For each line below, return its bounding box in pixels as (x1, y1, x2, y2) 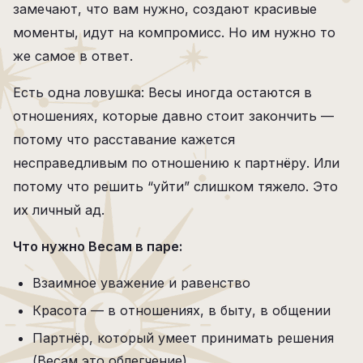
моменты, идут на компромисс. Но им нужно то (13, 24, 335, 41)
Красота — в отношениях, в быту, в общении (32, 302, 331, 318)
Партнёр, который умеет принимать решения (32, 330, 334, 346)
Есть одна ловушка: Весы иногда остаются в (13, 84, 312, 100)
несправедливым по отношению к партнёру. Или (13, 155, 340, 171)
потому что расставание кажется (13, 131, 235, 147)
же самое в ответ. (13, 48, 133, 64)
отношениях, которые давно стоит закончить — (13, 108, 334, 124)
